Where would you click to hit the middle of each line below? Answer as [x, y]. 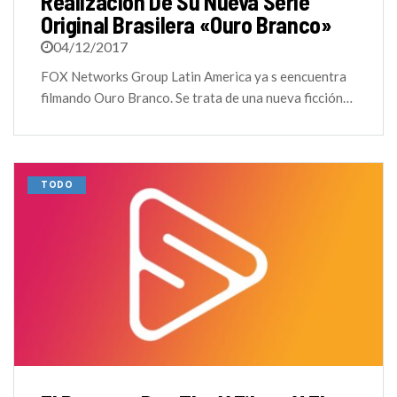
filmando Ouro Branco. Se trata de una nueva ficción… [197, 98]
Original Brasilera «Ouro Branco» [187, 25]
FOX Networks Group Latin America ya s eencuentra [194, 77]
